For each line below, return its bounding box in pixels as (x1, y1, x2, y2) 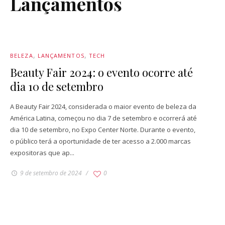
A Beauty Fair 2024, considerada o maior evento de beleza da (10, 102, 196, 111)
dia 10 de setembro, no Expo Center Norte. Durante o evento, (10, 125, 195, 135)
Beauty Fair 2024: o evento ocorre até (10, 65, 193, 80)
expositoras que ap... (10, 148, 74, 158)
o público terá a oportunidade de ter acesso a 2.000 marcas (10, 137, 191, 146)
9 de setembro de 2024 (18, 169, 83, 178)
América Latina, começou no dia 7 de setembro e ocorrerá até (10, 114, 197, 123)
